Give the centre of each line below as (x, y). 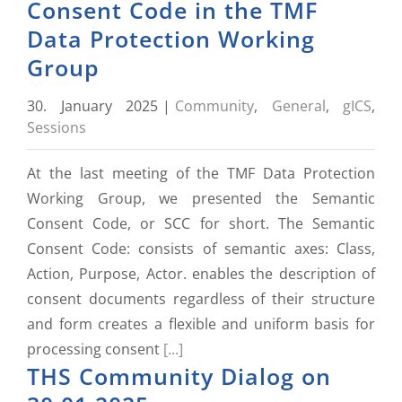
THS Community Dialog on (179, 376)
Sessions (57, 127)
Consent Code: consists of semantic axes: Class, (201, 249)
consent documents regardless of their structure (201, 299)
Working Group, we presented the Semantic (201, 198)
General (298, 106)
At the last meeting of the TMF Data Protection (201, 173)
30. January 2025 (92, 106)
